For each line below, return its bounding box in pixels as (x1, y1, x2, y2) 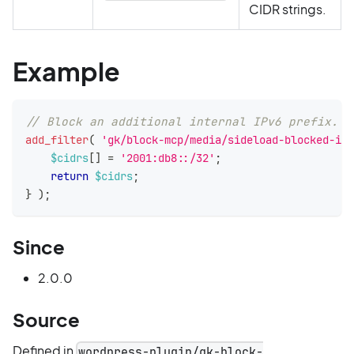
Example (13, 55, 120, 88)
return (51, 168, 88, 184)
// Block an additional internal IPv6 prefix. (25, 114, 338, 130)
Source (13, 307, 80, 332)
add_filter (25, 132, 88, 148)
